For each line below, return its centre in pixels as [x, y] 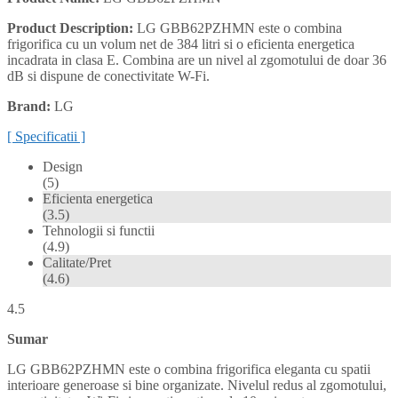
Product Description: [70, 28]
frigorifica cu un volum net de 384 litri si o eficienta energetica [181, 44]
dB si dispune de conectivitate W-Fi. [108, 76]
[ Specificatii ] [46, 136]
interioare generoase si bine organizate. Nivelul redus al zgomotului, [197, 385]
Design [63, 166]
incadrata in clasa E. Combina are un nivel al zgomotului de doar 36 [197, 60]
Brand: [29, 106]
